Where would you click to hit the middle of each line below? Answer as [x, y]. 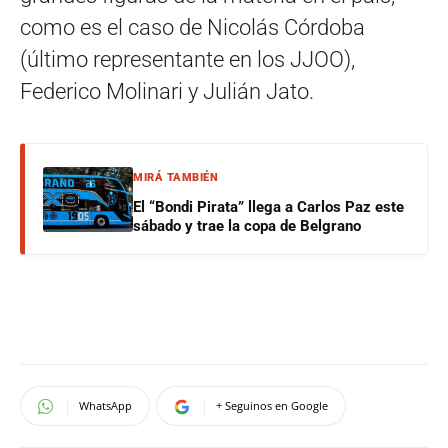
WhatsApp [105, 405]
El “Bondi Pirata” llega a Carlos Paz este [268, 207]
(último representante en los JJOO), [187, 59]
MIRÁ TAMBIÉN [175, 177]
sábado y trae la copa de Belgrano [247, 226]
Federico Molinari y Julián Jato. [167, 91]
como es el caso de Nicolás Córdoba [192, 27]
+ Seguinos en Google [272, 405]
